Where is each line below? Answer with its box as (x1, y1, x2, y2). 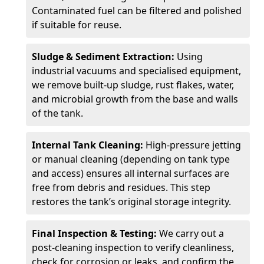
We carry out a (159, 227, 224, 240)
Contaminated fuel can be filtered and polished (32, 4, 242, 17)
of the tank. (32, 107, 83, 120)
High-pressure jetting (146, 138, 241, 151)
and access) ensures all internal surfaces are (32, 167, 229, 180)
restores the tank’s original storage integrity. (32, 195, 231, 208)
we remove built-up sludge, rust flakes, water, (32, 78, 234, 91)
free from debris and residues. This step (32, 181, 210, 194)
